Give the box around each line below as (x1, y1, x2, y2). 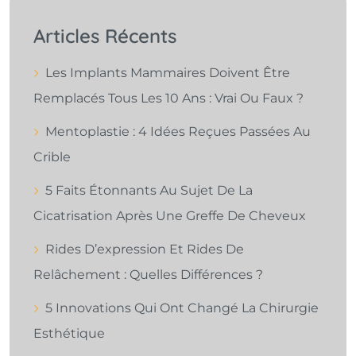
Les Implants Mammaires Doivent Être (45, 65, 290, 81)
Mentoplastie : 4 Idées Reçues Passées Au (45, 124, 311, 140)
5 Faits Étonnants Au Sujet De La (45, 183, 253, 199)
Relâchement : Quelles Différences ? (33, 267, 263, 283)
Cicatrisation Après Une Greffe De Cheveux (33, 208, 306, 224)
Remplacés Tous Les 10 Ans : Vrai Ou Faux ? (33, 91, 304, 106)
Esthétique (33, 326, 105, 342)
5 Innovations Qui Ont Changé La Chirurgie (45, 300, 319, 316)
